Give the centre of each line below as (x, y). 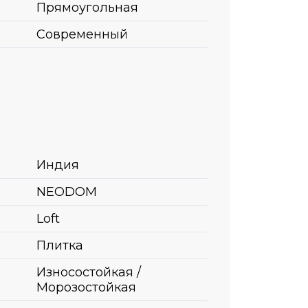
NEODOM (67, 191)
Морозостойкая (86, 287)
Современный (82, 34)
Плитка (60, 245)
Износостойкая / (89, 272)
